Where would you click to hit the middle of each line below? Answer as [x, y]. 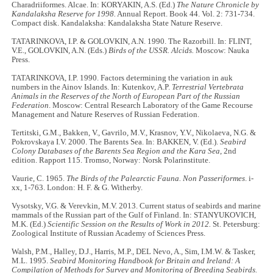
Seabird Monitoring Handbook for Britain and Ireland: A [145, 261]
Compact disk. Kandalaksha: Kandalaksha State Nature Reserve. [117, 23]
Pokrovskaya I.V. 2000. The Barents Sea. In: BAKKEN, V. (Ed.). [116, 142]
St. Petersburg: [236, 225]
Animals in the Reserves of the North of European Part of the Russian [126, 97]
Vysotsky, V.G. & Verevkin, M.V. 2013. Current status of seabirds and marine [136, 206]
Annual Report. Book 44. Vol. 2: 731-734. [186, 14]
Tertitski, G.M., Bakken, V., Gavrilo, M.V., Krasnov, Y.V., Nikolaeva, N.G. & [134, 133]
